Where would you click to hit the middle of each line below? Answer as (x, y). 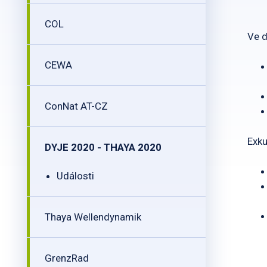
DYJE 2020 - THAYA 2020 (103, 147)
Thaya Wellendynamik (93, 217)
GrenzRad (67, 258)
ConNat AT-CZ (76, 106)
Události (75, 176)
